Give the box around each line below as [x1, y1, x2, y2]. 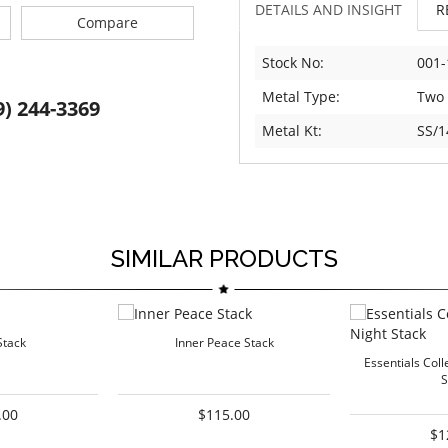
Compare [76, 13, 138, 33]
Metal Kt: [262, 121, 322, 141]
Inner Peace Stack [174, 334, 274, 352]
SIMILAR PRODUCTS [110, 244, 338, 274]
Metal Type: [262, 87, 340, 107]
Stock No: [262, 53, 324, 73]
